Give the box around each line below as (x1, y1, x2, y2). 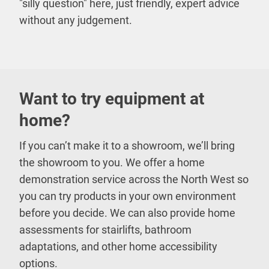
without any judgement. (19, 14, 132, 26)
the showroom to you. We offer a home (19, 156, 205, 169)
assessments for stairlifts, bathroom (19, 223, 192, 236)
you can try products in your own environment (19, 190, 236, 202)
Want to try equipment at (19, 89, 204, 109)
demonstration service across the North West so (19, 173, 249, 186)
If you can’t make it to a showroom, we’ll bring (19, 139, 235, 152)
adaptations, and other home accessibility (19, 240, 217, 253)
